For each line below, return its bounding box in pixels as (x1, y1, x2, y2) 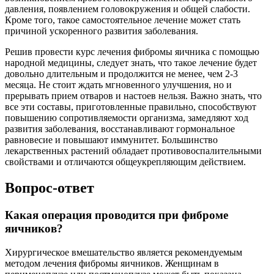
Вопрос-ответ (5, 180, 94, 196)
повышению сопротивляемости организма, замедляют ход (5, 113, 248, 124)
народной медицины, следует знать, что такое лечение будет (5, 57, 257, 68)
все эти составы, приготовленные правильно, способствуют (5, 102, 256, 113)
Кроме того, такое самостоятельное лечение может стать (5, 15, 240, 26)
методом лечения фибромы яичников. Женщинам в (5, 257, 219, 268)
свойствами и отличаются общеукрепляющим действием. (5, 157, 246, 168)
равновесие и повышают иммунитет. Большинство (5, 135, 218, 146)
